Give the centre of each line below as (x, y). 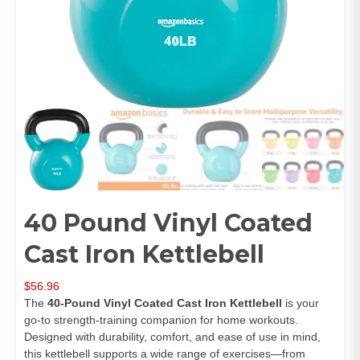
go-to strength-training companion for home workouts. (161, 320)
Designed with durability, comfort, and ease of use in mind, (172, 337)
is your (301, 303)
